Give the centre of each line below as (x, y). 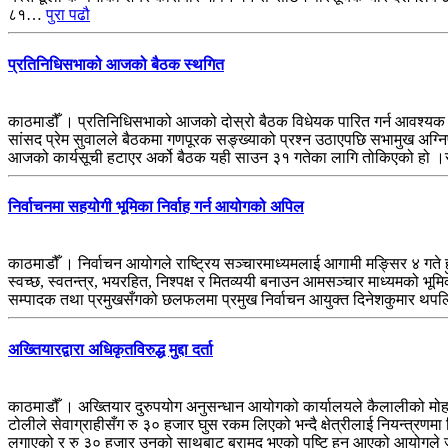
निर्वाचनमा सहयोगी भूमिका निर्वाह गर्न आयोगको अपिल (156, 207)
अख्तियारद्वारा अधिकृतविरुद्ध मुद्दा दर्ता (110, 349)
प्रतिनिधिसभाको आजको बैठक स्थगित (116, 64)
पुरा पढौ (68, 15)
